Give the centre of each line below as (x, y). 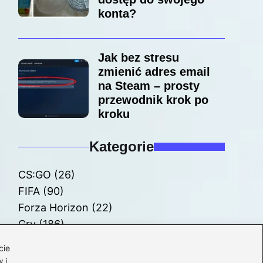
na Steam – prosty (149, 86)
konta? (117, 14)
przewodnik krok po (153, 100)
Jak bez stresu (138, 58)
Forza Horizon (53, 208)
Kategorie (121, 147)
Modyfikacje (48, 241)
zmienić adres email (154, 72)
